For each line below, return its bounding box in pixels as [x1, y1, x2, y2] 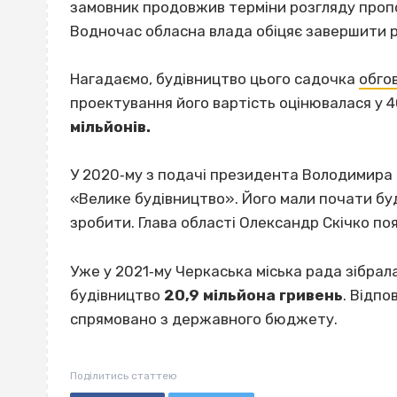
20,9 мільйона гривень [164, 285, 343, 304]
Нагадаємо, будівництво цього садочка [70, 70, 359, 89]
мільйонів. [70, 118, 154, 136]
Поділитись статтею [70, 369, 177, 382]
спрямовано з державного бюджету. [70, 309, 338, 328]
